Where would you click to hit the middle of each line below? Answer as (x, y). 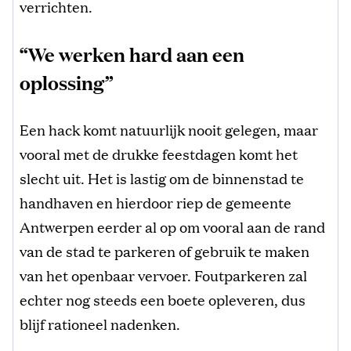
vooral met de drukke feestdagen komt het (159, 153)
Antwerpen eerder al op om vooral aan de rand (172, 226)
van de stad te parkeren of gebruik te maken (165, 250)
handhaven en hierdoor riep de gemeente (156, 202)
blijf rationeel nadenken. (100, 323)
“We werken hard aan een (132, 54)
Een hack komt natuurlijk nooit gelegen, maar (169, 129)
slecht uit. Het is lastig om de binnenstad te (162, 177)
